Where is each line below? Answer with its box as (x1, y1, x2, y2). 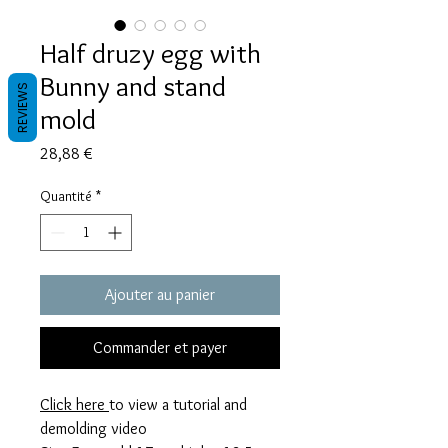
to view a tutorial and (109, 394, 247, 414)
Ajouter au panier (105, 284, 215, 304)
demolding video (40, 418, 147, 438)
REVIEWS (14, 81, 31, 133)
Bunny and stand (40, 68, 226, 103)
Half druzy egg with (40, 35, 261, 70)
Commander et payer (93, 337, 227, 357)
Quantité (40, 186, 92, 205)
